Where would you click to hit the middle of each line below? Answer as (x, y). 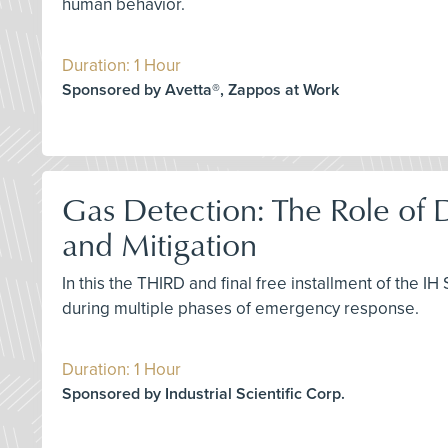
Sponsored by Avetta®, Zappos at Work (200, 90)
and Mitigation (159, 244)
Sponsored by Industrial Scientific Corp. (203, 394)
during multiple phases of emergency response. (240, 309)
